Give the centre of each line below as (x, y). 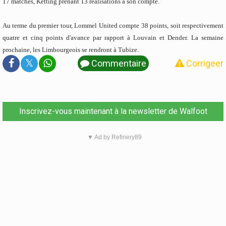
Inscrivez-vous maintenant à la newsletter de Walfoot (113, 111)
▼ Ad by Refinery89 (114, 137)
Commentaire (118, 63)
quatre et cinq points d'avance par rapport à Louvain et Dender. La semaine (113, 37)
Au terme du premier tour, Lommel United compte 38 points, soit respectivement (113, 25)
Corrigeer (204, 63)
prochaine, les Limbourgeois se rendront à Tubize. (71, 49)
